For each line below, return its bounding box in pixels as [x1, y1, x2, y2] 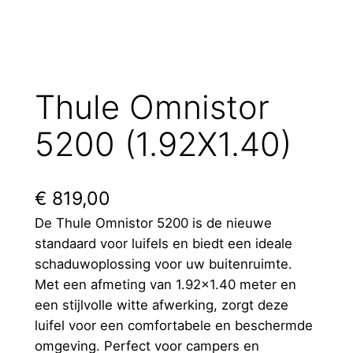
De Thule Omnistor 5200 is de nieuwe [34, 214, 272, 231]
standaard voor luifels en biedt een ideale [34, 235, 292, 251]
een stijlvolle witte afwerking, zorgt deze [34, 296, 288, 313]
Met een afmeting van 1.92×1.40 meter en [34, 276, 296, 292]
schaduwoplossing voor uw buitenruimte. [34, 255, 292, 272]
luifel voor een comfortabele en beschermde [34, 317, 313, 333]
